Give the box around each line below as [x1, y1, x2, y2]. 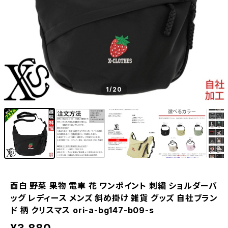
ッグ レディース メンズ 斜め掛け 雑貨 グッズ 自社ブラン [10, 193, 218, 203]
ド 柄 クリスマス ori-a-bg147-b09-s [10, 205, 154, 215]
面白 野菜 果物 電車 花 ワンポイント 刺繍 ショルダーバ [10, 181, 217, 191]
